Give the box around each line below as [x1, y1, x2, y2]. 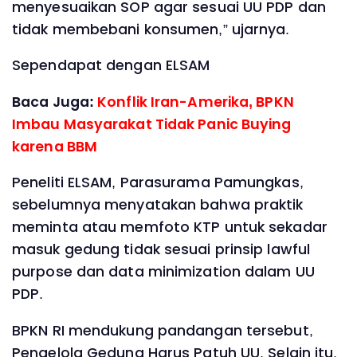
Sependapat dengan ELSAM [12, 56, 210, 76]
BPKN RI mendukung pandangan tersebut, [12, 320, 313, 340]
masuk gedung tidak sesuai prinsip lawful [12, 240, 311, 260]
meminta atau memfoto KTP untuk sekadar [12, 218, 328, 237]
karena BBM [12, 136, 97, 156]
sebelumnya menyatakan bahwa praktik [12, 195, 304, 215]
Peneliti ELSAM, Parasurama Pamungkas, [12, 173, 304, 193]
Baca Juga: [12, 92, 98, 112]
